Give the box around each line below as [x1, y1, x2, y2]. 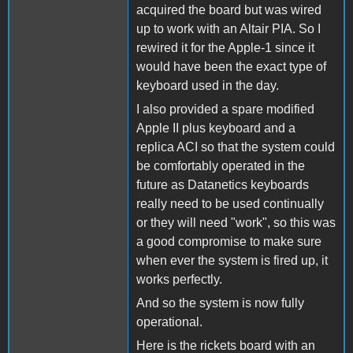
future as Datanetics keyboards [136, 177, 309, 191]
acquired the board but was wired [136, 2, 321, 17]
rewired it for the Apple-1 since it [136, 40, 314, 54]
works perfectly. [136, 272, 222, 286]
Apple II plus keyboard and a [136, 121, 295, 135]
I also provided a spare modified [136, 102, 314, 116]
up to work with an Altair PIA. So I [136, 21, 321, 35]
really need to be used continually [136, 196, 324, 210]
